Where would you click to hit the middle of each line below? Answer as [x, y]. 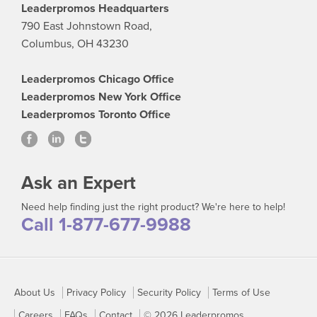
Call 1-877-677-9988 [106, 225]
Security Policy [169, 293]
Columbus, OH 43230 [75, 44]
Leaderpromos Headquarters [95, 8]
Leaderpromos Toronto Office [96, 115]
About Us [35, 293]
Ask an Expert [79, 183]
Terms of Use [241, 293]
